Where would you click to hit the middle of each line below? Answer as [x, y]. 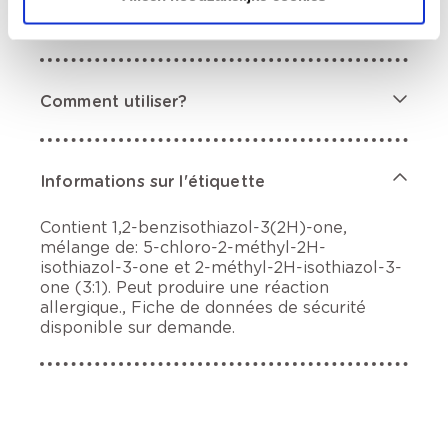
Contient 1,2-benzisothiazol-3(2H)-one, [193, 228]
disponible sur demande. [137, 328]
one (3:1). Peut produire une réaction [184, 288]
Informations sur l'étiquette [153, 182]
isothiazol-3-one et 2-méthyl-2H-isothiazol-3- [221, 268]
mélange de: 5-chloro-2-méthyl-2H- [183, 248]
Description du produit [133, 22]
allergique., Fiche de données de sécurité [203, 308]
